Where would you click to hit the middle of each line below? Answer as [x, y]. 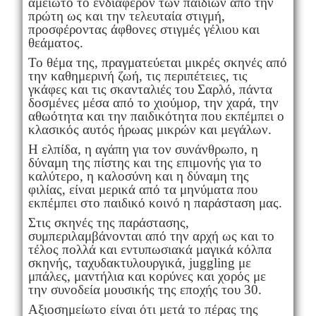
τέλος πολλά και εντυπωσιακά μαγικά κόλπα [150, 250]
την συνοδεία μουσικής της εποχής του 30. [145, 290]
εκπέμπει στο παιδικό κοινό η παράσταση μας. [155, 203]
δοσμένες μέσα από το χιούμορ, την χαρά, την [153, 103]
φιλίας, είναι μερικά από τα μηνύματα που [142, 190]
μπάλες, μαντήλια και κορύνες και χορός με [147, 276]
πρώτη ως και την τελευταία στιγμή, [126, 16]
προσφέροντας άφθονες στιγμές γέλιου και [144, 30]
